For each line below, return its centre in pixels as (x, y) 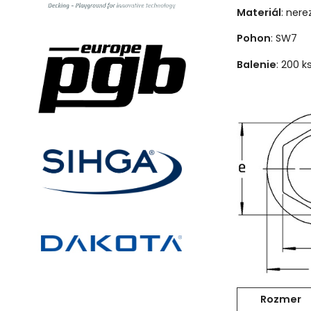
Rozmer (281, 299)
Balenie (256, 64)
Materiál (259, 12)
